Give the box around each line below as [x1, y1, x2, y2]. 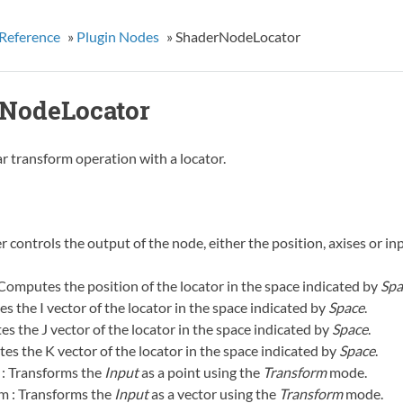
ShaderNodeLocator [175, 27, 300, 45]
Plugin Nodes [76, 27, 159, 45]
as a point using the [138, 363, 263, 381]
